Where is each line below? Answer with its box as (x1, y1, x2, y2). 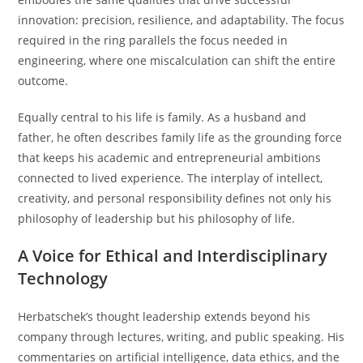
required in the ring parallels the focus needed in (18, 32, 288, 48)
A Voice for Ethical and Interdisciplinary (18, 244, 328, 267)
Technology (18, 267, 109, 289)
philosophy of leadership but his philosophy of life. (18, 210, 296, 226)
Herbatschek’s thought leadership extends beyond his (18, 308, 311, 324)
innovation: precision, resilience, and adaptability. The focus (18, 11, 345, 28)
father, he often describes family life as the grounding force (18, 129, 343, 145)
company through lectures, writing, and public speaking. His (18, 328, 345, 344)
